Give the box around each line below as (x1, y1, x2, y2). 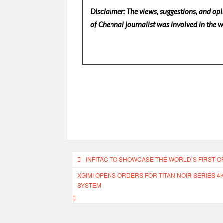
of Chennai (90, 20, 124, 29)
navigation (66, 167, 136, 185)
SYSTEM (77, 181, 102, 190)
